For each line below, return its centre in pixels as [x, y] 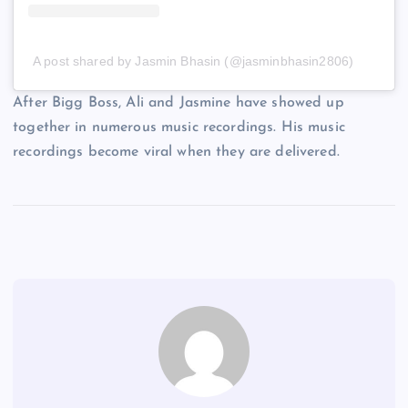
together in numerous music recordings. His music [179, 128]
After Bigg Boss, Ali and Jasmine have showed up [178, 103]
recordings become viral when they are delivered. [176, 153]
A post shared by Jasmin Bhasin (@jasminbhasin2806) [194, 61]
